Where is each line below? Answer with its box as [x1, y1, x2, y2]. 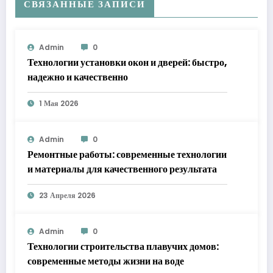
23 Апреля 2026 [39, 190, 96, 201]
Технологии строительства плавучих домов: [27, 239, 219, 254]
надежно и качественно [27, 70, 128, 85]
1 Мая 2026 [39, 98, 79, 109]
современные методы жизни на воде [27, 254, 184, 269]
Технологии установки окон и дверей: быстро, [27, 55, 227, 70]
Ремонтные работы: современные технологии [27, 147, 227, 162]
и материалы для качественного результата [27, 162, 217, 177]
